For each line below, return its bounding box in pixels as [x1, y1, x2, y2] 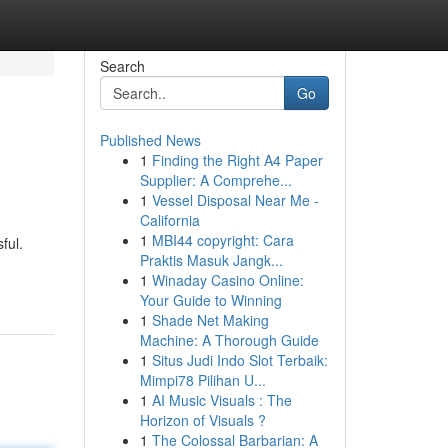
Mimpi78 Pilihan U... [139, 370, 266, 390]
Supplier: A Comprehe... [139, 170, 292, 190]
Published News [99, 130, 201, 150]
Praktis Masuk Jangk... [139, 250, 283, 270]
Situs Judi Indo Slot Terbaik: [151, 350, 328, 370]
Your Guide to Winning [139, 290, 282, 310]
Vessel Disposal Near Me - [151, 190, 319, 210]
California [139, 210, 200, 230]
